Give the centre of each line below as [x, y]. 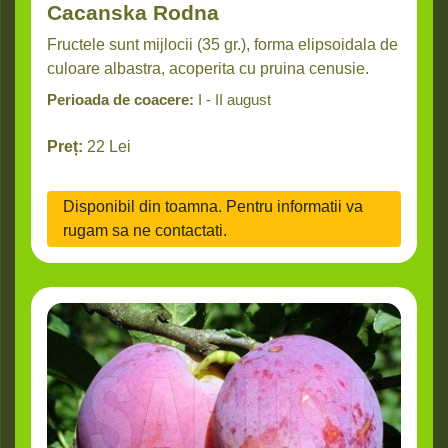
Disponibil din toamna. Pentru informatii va [213, 207]
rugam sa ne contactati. [145, 231]
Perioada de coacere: [120, 100]
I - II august [234, 100]
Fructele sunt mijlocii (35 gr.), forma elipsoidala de [222, 45]
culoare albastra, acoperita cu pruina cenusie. [208, 69]
